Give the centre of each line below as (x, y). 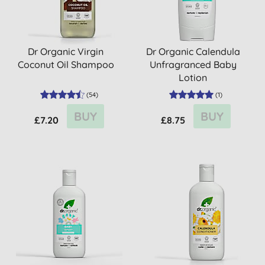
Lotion (193, 77)
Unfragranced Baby (193, 64)
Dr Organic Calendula (193, 51)
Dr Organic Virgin (66, 51)
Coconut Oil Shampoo (66, 64)
